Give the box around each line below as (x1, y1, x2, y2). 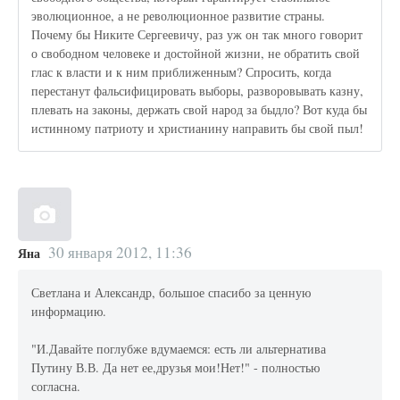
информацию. (31, 303, 107, 321)
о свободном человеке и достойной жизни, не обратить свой (31, 45, 361, 62)
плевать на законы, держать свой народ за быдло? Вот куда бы (31, 101, 368, 119)
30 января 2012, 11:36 (47, 241, 192, 262)
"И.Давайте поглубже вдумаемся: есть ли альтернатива (31, 340, 327, 358)
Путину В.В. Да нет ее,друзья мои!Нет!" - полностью (31, 359, 321, 377)
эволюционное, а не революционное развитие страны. (31, 7, 326, 25)
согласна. (31, 378, 81, 396)
